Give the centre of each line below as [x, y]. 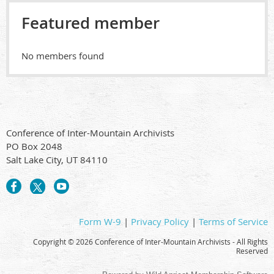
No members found [63, 56]
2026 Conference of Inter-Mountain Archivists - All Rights [172, 242]
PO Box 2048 [34, 146]
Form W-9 [100, 222]
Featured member [91, 23]
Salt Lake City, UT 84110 [57, 160]
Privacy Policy [160, 222]
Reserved [252, 251]
